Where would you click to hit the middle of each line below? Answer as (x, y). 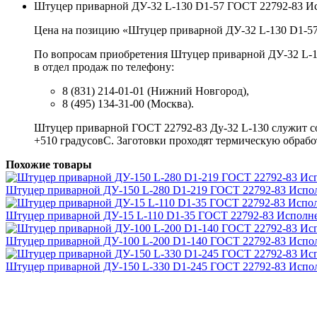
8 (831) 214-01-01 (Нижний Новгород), (156, 91)
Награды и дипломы (85, 296)
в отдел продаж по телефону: (104, 67)
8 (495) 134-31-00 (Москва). (128, 103)
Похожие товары (49, 164)
